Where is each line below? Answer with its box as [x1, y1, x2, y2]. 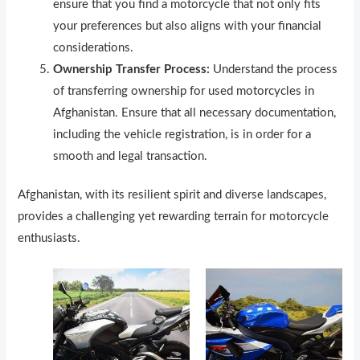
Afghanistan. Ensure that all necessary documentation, [53, 106, 337, 119]
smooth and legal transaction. [53, 149, 208, 162]
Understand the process [210, 63, 338, 76]
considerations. [53, 41, 134, 54]
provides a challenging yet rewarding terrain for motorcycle [18, 211, 329, 223]
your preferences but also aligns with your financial [53, 19, 322, 32]
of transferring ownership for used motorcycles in [53, 84, 315, 97]
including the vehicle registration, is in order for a [53, 128, 312, 141]
